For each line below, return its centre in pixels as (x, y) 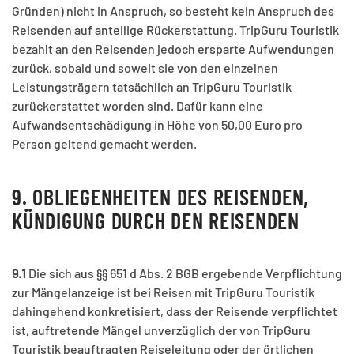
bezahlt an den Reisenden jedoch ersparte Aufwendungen (173, 49)
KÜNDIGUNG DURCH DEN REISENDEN (156, 221)
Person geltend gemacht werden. (104, 144)
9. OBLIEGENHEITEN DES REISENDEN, (160, 197)
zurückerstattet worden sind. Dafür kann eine (137, 106)
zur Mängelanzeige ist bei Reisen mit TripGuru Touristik (163, 292)
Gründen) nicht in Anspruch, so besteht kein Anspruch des (173, 11)
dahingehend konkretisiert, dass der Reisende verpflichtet (175, 311)
